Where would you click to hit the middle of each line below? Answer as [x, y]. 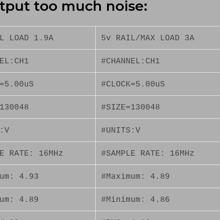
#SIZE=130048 [131, 107]
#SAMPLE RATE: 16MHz [148, 153]
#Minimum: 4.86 [136, 200]
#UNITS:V [121, 130]
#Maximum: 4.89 [136, 177]
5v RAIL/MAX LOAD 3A [148, 38]
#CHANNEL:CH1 [131, 61]
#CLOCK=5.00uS [133, 84]
